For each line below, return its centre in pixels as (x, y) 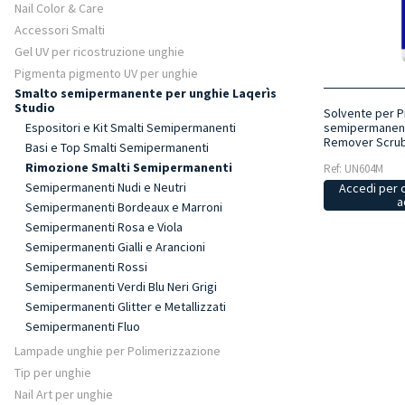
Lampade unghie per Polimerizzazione (118, 351)
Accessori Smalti (60, 30)
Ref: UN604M (353, 168)
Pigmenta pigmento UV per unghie (106, 73)
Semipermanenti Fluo (83, 326)
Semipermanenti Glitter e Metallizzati (126, 306)
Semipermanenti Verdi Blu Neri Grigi (121, 287)
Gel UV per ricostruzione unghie (99, 52)
